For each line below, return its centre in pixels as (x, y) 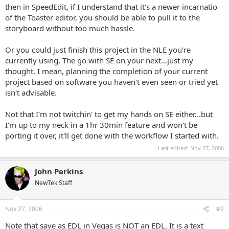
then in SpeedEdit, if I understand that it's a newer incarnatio (111, 7)
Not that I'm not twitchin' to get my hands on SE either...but (109, 114)
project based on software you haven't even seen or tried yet (111, 82)
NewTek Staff (53, 182)
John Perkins (59, 171)
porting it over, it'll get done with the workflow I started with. (112, 135)
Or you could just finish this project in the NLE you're (98, 50)
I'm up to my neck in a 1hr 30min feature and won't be (101, 125)
